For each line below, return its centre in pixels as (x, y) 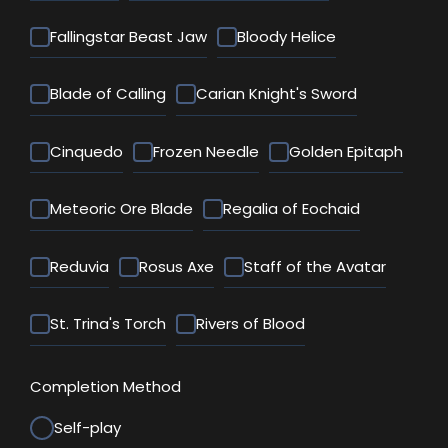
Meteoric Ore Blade (121, 209)
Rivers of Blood (250, 324)
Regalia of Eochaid (291, 209)
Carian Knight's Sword (276, 94)
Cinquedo (86, 151)
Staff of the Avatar (315, 266)
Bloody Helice (286, 36)
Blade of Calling (108, 94)
